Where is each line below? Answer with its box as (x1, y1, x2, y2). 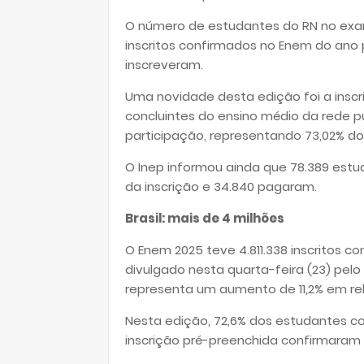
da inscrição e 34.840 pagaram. (125, 178, 317, 195)
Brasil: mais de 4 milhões (125, 210, 284, 227)
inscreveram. (125, 56, 203, 73)
